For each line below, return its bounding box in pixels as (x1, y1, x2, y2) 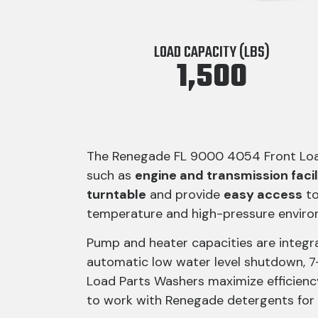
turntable (87, 186, 146, 203)
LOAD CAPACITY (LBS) (153, 40, 270, 65)
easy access (224, 186, 302, 203)
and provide (146, 186, 224, 203)
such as (87, 167, 135, 184)
